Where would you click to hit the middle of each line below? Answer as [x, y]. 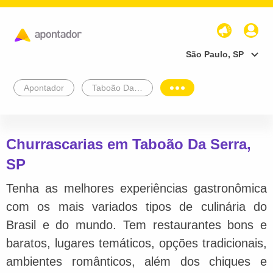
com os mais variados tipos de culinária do [136, 206]
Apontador [44, 87]
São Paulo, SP [215, 54]
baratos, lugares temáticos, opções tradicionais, [136, 243]
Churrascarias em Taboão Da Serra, [129, 144]
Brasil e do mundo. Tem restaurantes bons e [136, 225]
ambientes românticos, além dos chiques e [136, 261]
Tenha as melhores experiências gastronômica [136, 188]
